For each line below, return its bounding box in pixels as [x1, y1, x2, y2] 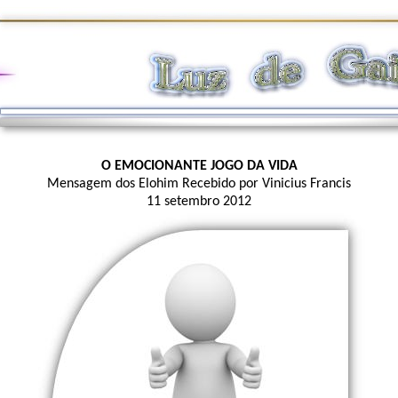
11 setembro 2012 [147, 195, 251, 209]
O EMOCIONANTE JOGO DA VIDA [100, 159, 298, 173]
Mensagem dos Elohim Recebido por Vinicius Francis [47, 177, 351, 191]
